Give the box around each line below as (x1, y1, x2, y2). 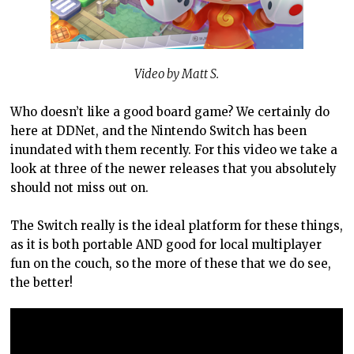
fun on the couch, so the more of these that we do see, (10, 256, 332, 272)
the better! (10, 275, 73, 291)
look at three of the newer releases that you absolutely (10, 161, 337, 177)
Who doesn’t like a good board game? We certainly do (10, 104, 330, 120)
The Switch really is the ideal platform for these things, (10, 218, 344, 234)
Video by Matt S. (134, 66, 220, 82)
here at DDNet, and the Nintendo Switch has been (10, 123, 307, 139)
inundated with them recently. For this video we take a (10, 142, 338, 158)
